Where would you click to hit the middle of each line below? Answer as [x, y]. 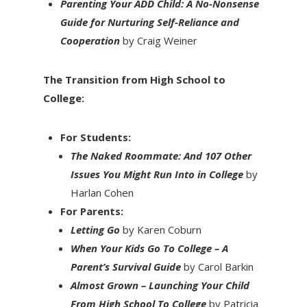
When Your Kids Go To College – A [149, 248]
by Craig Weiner [160, 40]
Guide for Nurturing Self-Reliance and [149, 22]
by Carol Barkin [218, 266]
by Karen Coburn [160, 229]
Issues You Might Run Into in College [158, 174]
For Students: [95, 137]
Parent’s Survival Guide [127, 266]
